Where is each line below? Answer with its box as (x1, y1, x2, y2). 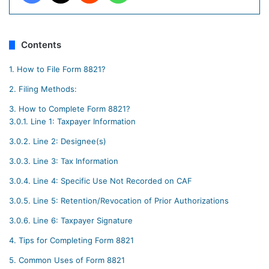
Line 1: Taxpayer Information (28, 116, 136, 127)
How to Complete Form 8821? (16, 104, 130, 114)
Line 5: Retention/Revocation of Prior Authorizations (31, 196, 229, 206)
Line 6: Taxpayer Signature (31, 216, 133, 226)
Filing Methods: (16, 84, 77, 94)
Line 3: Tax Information (31, 156, 118, 166)
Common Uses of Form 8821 (16, 255, 125, 265)
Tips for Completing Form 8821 (16, 235, 134, 246)
